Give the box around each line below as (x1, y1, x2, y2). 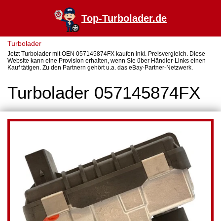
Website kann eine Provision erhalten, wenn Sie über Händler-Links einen (7, 57, 206, 64)
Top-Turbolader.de (81, 13, 167, 24)
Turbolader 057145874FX (7, 83, 200, 102)
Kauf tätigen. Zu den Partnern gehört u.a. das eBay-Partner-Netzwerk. (7, 64, 193, 71)
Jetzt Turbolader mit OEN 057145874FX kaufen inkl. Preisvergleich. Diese (7, 50, 205, 57)
